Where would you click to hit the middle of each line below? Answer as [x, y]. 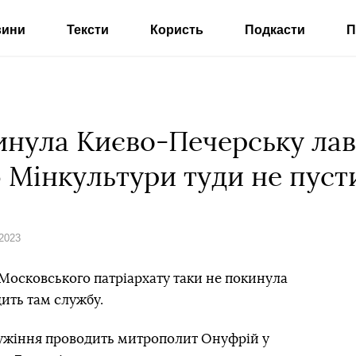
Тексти [87, 30]
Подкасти [275, 30]
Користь [176, 30]
